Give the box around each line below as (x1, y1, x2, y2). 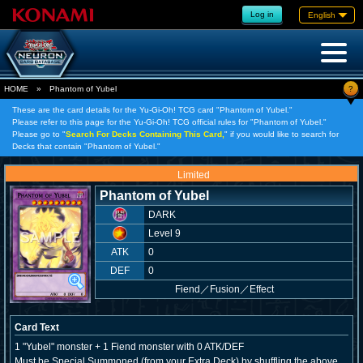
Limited (177, 169, 210, 181)
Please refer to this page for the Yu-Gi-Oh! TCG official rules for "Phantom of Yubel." (12, 117, 327, 126)
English (308, 10, 335, 19)
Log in (250, 9, 274, 19)
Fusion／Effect (209, 284, 274, 295)
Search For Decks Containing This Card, (66, 130, 224, 139)
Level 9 (147, 228, 181, 239)
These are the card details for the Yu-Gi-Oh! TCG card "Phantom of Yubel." (12, 105, 293, 114)
